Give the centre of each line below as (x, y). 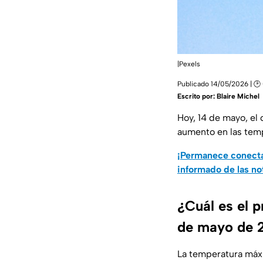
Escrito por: (197, 97)
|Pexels (189, 64)
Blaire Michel (238, 97)
